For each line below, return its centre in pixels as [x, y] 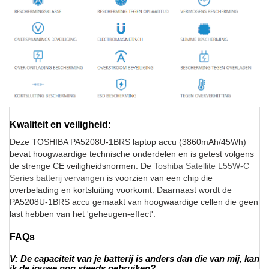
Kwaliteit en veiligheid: [60, 125]
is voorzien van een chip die [159, 178]
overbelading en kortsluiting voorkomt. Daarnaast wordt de [121, 190]
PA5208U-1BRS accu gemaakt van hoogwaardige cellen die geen [134, 202]
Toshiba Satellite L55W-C [201, 166]
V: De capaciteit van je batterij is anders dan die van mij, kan [134, 259]
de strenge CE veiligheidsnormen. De [82, 166]
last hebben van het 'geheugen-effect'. [83, 214]
